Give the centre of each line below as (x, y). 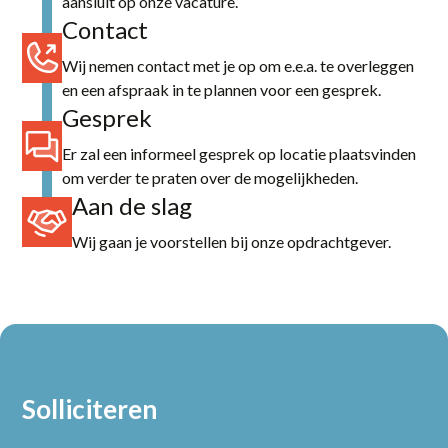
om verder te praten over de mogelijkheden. (210, 177)
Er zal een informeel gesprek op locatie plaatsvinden (239, 153)
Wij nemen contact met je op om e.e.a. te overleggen (238, 65)
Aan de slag (132, 205)
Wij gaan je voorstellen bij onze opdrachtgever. (232, 241)
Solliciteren (90, 408)
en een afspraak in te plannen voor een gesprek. (222, 89)
